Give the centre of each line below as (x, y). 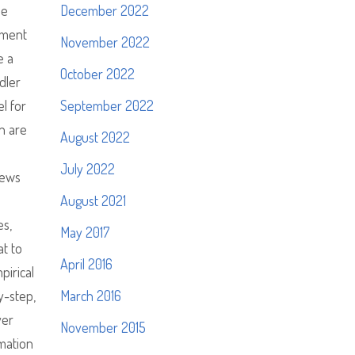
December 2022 (105, 10)
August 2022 (95, 137)
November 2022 (105, 42)
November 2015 (103, 327)
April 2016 (86, 264)
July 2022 (88, 169)
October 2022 (97, 74)
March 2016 (91, 296)
